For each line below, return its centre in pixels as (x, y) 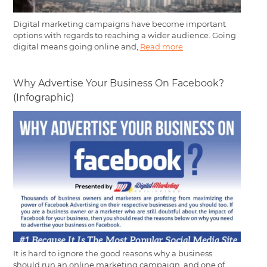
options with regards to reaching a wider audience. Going (125, 35)
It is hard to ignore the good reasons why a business (113, 254)
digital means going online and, (77, 47)
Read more (162, 47)
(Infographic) (44, 98)
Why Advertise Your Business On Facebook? (119, 83)
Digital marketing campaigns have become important (119, 24)
